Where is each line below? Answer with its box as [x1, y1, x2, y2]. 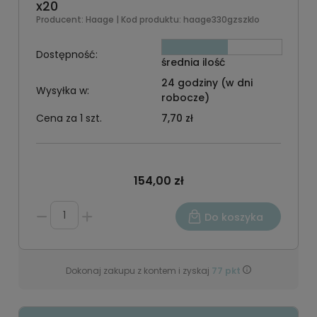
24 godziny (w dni [161, 76, 253, 90]
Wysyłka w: [36, 83, 89, 98]
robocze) [161, 91, 209, 105]
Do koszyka [204, 210, 263, 224]
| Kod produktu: [116, 13, 181, 25]
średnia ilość [161, 55, 225, 69]
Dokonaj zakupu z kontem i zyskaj [66, 265, 212, 277]
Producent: [36, 13, 86, 25]
